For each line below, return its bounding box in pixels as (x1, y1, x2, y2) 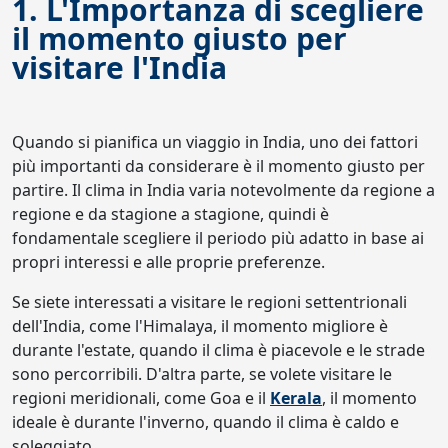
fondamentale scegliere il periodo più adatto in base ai (12, 227, 424, 249)
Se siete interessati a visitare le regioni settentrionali (12, 291, 407, 313)
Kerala (270, 387, 322, 409)
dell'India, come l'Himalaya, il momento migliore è (12, 315, 388, 337)
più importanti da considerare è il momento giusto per (12, 155, 425, 177)
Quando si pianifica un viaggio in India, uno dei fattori (12, 131, 418, 153)
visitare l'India (12, 47, 227, 88)
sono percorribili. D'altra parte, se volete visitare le (12, 363, 392, 385)
